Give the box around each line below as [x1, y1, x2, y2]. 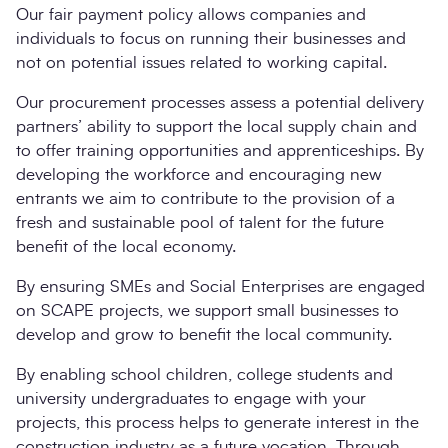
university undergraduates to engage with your [16, 389, 366, 407]
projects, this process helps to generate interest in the [16, 413, 419, 431]
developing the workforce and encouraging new [16, 165, 382, 183]
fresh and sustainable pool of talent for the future [16, 213, 384, 231]
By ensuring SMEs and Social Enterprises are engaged [16, 277, 425, 295]
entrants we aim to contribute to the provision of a [16, 189, 395, 207]
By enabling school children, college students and [16, 365, 393, 383]
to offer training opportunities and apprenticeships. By [16, 141, 424, 159]
